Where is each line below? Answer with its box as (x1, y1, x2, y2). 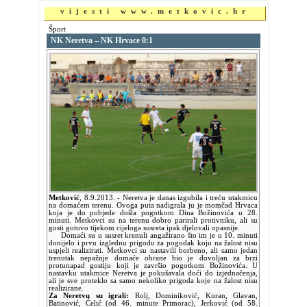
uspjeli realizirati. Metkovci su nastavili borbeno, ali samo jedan (49, 247, 258, 254)
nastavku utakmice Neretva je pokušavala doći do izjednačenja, (49, 269, 258, 277)
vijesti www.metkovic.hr (60, 8, 250, 15)
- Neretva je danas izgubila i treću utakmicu (117, 194, 258, 201)
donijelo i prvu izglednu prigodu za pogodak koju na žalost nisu (49, 239, 258, 247)
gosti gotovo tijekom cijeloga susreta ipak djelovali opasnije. (49, 224, 240, 232)
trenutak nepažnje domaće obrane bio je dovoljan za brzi (49, 254, 258, 262)
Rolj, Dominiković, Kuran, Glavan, (129, 292, 258, 299)
